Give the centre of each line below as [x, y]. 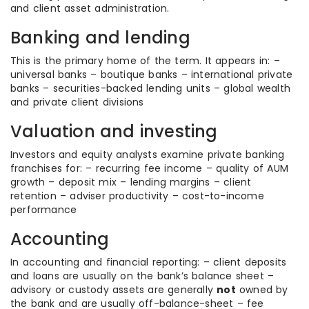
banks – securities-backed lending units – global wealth [151, 88]
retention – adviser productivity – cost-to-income [137, 196]
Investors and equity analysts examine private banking [148, 154]
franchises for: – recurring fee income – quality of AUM [150, 168]
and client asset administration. [90, 8]
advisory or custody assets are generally [114, 290]
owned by [262, 290]
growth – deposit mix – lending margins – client [131, 182]
